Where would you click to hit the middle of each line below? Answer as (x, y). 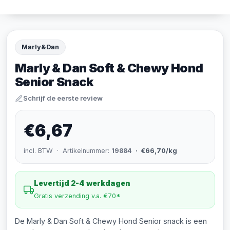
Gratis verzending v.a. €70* (77, 196)
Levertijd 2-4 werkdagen (82, 183)
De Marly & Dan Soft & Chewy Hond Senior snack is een (111, 221)
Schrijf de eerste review (63, 98)
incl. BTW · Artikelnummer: (68, 151)
